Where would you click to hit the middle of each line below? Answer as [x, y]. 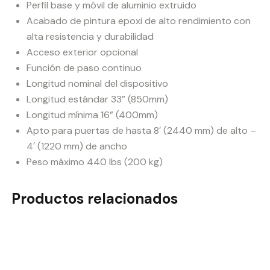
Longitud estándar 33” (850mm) [97, 99]
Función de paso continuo [84, 68]
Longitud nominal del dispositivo [97, 84]
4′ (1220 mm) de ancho [77, 146]
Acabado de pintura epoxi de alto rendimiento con [139, 21]
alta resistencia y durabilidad [90, 37]
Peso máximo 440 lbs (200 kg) [95, 162]
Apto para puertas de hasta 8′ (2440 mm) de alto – [141, 131]
